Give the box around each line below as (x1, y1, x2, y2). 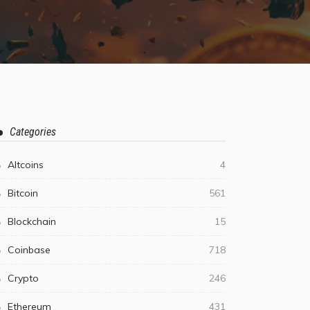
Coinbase (8, 244, 51, 256)
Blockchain (8, 215, 56, 228)
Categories (10, 125, 56, 138)
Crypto (8, 272, 39, 284)
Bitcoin (8, 187, 38, 199)
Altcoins (8, 158, 44, 171)
